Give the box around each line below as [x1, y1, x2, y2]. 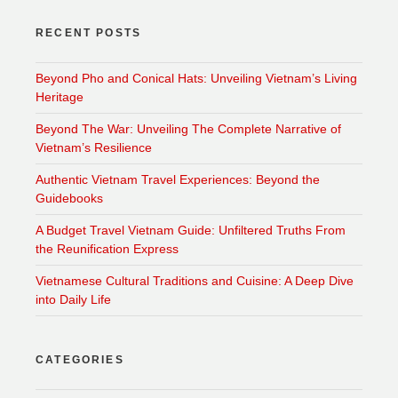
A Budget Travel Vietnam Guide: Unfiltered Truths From [36, 223, 346, 238]
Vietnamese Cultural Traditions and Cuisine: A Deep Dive [36, 274, 354, 289]
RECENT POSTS [36, 27, 142, 40]
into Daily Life [36, 292, 111, 307]
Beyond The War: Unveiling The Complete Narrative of [36, 122, 341, 137]
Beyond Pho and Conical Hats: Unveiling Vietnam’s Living [36, 71, 357, 86]
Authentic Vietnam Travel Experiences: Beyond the [36, 172, 320, 187]
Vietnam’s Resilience [36, 140, 152, 155]
